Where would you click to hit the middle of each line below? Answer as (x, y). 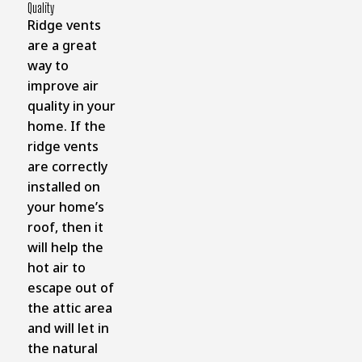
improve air (63, 85)
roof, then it (65, 227)
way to (48, 65)
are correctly (67, 166)
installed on (63, 186)
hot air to (56, 267)
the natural (62, 348)
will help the (65, 247)
